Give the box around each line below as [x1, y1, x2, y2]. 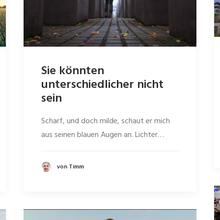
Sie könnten [41, 62, 104, 81]
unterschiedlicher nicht [41, 76, 164, 95]
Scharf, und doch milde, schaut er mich [41, 115, 170, 128]
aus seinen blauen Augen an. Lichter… [41, 129, 164, 142]
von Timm [57, 162, 84, 172]
